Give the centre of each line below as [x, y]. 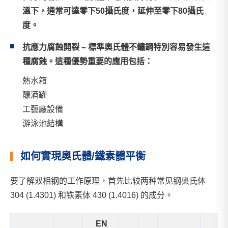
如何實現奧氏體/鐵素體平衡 [83, 156]
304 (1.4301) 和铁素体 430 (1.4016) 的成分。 [92, 195]
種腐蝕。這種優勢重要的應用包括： [88, 61]
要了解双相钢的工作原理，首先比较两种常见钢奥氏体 [108, 181]
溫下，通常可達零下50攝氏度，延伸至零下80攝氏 [113, 11]
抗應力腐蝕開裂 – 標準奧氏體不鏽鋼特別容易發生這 [116, 47]
